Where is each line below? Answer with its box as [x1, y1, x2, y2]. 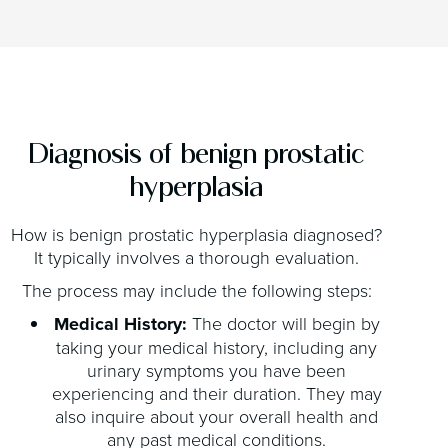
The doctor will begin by [186, 311, 380, 336]
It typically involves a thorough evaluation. [34, 245, 360, 270]
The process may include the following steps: [21, 278, 372, 303]
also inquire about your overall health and [55, 404, 379, 429]
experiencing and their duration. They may [51, 381, 382, 406]
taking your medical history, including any [56, 335, 378, 360]
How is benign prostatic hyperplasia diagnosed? [11, 222, 383, 247]
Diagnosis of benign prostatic [28, 136, 365, 171]
